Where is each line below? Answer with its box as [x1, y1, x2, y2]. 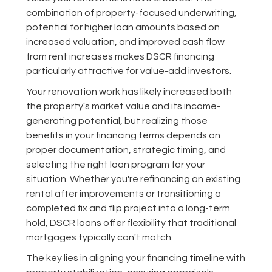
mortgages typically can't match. [25, 233, 173, 243]
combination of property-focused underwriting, [25, 8, 237, 18]
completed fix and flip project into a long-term [25, 203, 230, 214]
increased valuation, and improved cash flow [25, 37, 225, 47]
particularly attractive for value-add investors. [25, 66, 231, 76]
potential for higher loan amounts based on [25, 22, 220, 33]
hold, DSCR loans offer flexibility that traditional [25, 218, 236, 228]
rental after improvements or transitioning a [25, 189, 221, 199]
